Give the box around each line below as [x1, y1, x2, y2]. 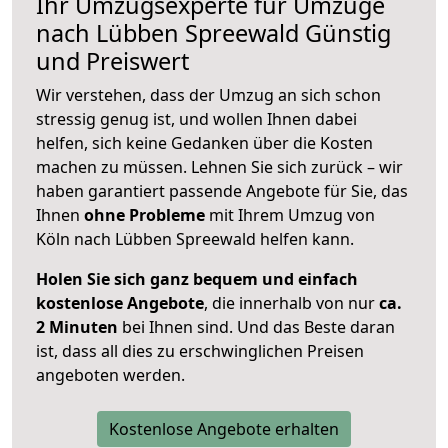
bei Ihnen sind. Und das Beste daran [118, 316, 395, 339]
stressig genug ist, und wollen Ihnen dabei [36, 108, 357, 131]
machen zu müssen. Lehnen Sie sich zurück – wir [36, 156, 403, 179]
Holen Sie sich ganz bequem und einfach [36, 268, 358, 291]
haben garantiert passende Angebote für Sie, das [36, 180, 408, 203]
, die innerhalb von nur [204, 292, 379, 315]
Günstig [299, 17, 391, 50]
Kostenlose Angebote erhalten [109, 418, 339, 441]
